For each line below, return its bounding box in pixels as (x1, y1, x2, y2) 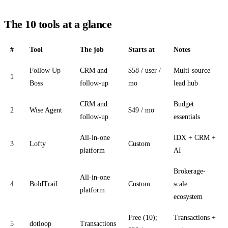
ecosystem (174, 192, 203, 201)
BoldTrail (30, 180, 58, 188)
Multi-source (174, 66, 210, 74)
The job (80, 45, 104, 53)
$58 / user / (128, 66, 161, 74)
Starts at (128, 45, 155, 53)
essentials (174, 112, 200, 121)
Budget (174, 100, 194, 108)
